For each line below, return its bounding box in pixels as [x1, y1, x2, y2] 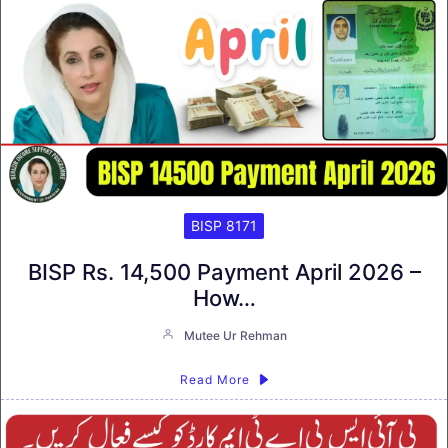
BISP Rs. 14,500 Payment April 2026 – [27, 258, 421, 285]
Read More [179, 371, 250, 387]
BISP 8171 [191, 216, 257, 234]
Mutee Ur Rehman [183, 327, 287, 343]
